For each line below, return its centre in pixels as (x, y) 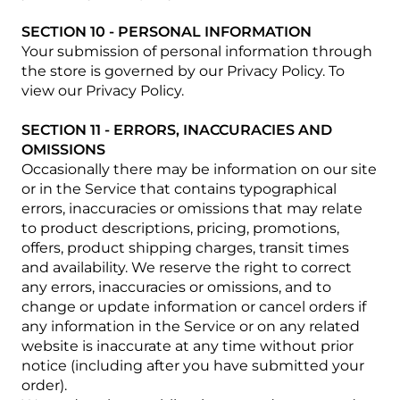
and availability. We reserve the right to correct (187, 267)
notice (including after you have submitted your (193, 366)
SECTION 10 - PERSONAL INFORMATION (167, 32)
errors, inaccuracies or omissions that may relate (192, 208)
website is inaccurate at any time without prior (187, 346)
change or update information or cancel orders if (194, 307)
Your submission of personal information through (197, 51)
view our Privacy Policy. (103, 91)
